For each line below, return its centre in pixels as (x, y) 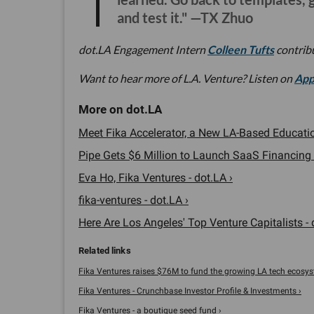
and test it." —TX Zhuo (185, 18)
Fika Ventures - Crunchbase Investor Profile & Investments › (190, 291)
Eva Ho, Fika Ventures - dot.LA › (156, 178)
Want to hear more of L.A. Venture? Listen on (186, 78)
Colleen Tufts (241, 50)
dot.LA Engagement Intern (143, 50)
